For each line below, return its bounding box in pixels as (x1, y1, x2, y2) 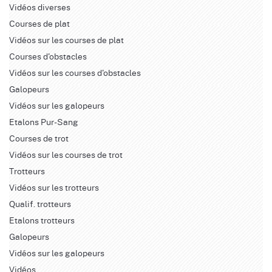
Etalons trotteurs (9, 214, 75, 226)
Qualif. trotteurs (9, 197, 71, 209)
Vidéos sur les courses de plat (9, 33, 124, 46)
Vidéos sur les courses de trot (9, 148, 123, 160)
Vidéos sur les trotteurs (9, 181, 99, 193)
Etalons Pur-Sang (9, 115, 78, 127)
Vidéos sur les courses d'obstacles (9, 66, 141, 78)
